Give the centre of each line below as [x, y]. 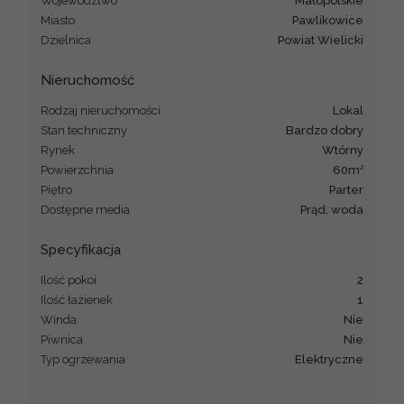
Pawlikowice [331, 20]
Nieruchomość [87, 80]
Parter [349, 189]
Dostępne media [85, 209]
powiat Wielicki [324, 40]
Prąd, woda [335, 209]
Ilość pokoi [69, 280]
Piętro [56, 189]
